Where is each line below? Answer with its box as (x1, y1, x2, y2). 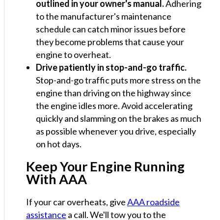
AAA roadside (127, 196, 180, 207)
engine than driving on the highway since (36, 87, 191, 98)
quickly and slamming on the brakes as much (36, 112, 201, 124)
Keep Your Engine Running (26, 158, 185, 174)
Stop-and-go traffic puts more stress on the (36, 74, 201, 85)
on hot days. (36, 138, 82, 149)
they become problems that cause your (36, 36, 184, 47)
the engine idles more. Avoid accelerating (36, 100, 192, 111)
